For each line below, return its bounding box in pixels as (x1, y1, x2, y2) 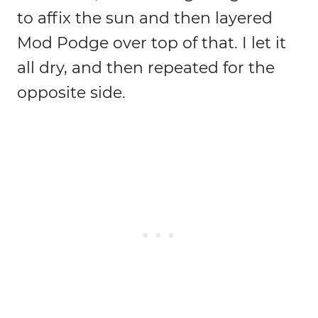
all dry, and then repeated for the (17, 58, 275, 78)
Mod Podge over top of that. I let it (17, 33, 286, 53)
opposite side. (17, 83, 126, 103)
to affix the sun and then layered (17, 9, 273, 28)
